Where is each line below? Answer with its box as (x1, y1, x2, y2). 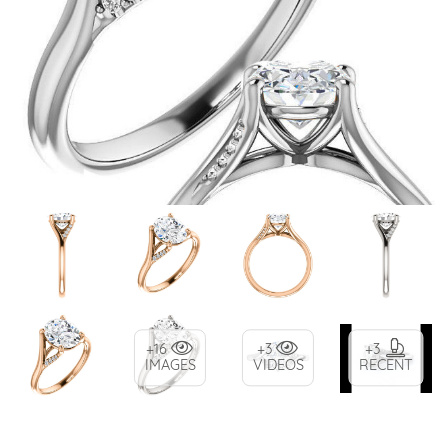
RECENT (359, 356, 413, 375)
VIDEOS (252, 356, 304, 375)
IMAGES (144, 356, 196, 375)
